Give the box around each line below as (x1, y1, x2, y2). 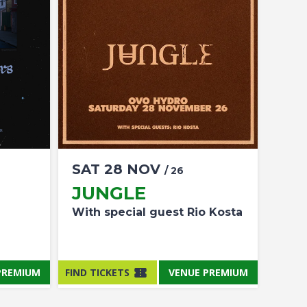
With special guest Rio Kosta (72, 206, 243, 219)
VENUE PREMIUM (169, 265, 248, 279)
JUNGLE (72, 182, 146, 204)
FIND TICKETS (65, 265, 130, 279)
